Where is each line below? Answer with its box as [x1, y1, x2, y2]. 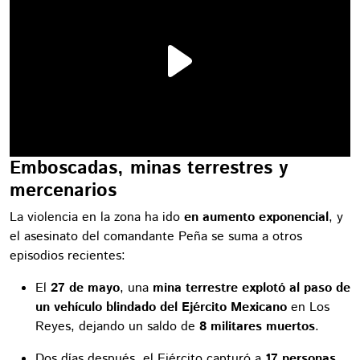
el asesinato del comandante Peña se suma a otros [10, 227, 302, 247]
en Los [287, 298, 329, 317]
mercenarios [10, 177, 117, 205]
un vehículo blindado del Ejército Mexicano [35, 298, 287, 317]
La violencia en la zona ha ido [10, 208, 184, 227]
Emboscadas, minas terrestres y [10, 154, 288, 182]
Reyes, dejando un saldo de [35, 317, 199, 337]
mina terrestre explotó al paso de [153, 279, 350, 298]
